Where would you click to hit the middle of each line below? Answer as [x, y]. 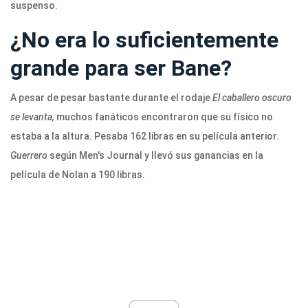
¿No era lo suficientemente [144, 40]
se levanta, [32, 117]
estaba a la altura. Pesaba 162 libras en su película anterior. [145, 136]
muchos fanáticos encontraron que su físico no [164, 117]
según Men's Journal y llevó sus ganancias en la [155, 156]
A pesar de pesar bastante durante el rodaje [110, 98]
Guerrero [29, 156]
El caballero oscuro [251, 98]
